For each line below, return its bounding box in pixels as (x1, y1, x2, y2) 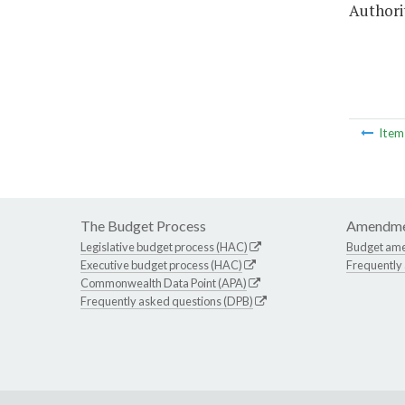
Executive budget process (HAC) (80, 258, 242, 273)
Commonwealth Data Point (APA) (80, 276, 247, 291)
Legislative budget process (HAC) (80, 240, 248, 255)
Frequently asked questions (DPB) (80, 294, 253, 309)
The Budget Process (80, 217, 206, 235)
